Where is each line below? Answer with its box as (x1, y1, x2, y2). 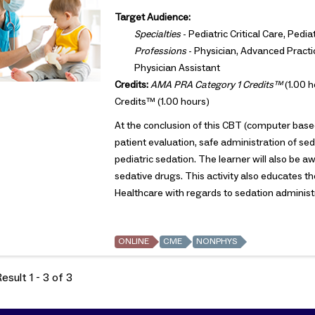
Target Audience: (115, 12, 191, 22)
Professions (134, 46, 187, 56)
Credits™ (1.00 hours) (115, 96, 210, 107)
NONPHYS (196, 236, 238, 246)
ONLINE (118, 236, 150, 246)
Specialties (134, 29, 181, 39)
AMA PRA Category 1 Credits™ (150, 79, 283, 90)
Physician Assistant (134, 63, 221, 73)
